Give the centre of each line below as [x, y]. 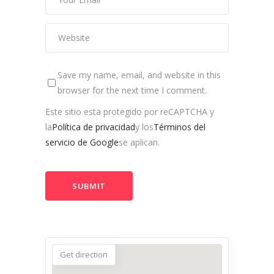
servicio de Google [82, 143]
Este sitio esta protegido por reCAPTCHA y [130, 112]
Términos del [180, 127]
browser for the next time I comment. [132, 91]
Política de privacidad [94, 127]
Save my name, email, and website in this [139, 75]
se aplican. [139, 143]
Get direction [84, 255]
